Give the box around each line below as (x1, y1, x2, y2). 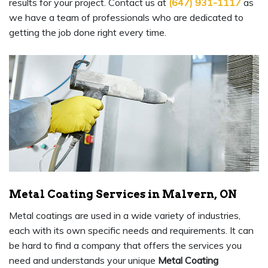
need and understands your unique (9, 254, 158, 267)
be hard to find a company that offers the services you (9, 239, 242, 252)
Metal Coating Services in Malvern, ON (9, 188, 237, 201)
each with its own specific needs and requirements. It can (9, 224, 254, 237)
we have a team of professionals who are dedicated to (9, 11, 243, 24)
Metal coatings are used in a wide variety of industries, (9, 209, 240, 222)
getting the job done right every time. (9, 26, 166, 39)
